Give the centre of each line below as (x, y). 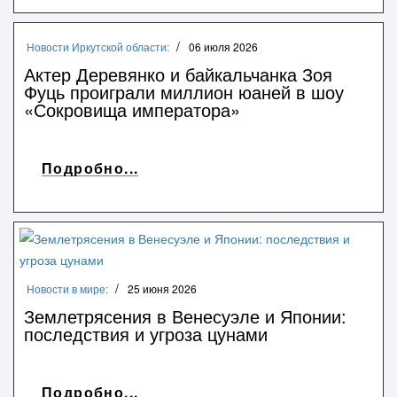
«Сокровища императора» (132, 109)
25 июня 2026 (162, 288)
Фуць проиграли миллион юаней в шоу (184, 91)
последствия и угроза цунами (146, 333)
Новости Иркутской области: (98, 46)
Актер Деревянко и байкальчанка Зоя (178, 74)
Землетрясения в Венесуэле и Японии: (185, 315)
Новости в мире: (67, 288)
